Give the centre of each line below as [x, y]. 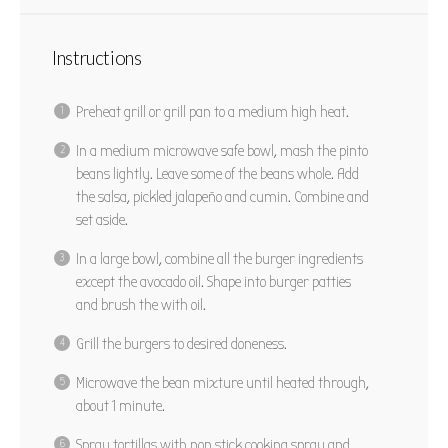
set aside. [102, 219]
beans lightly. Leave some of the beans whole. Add [217, 173]
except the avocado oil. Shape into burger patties [213, 281]
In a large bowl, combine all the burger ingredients [219, 258]
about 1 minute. [120, 405]
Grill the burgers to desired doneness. [181, 343]
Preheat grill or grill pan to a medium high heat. [212, 111]
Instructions [97, 57]
